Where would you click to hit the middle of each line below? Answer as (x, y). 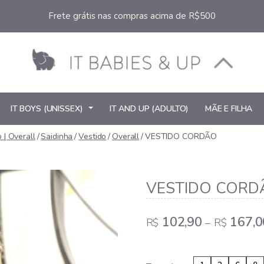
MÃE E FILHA (229, 108)
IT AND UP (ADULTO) (149, 108)
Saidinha (57, 136)
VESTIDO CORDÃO (181, 136)
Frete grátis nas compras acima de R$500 (132, 16)
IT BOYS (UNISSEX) (47, 108)
